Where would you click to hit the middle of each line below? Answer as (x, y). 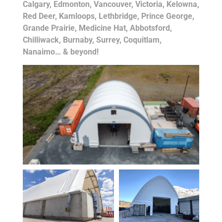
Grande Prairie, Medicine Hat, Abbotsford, (97, 28)
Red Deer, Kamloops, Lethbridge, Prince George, (108, 16)
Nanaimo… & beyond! (60, 52)
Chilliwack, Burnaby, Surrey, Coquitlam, (92, 40)
